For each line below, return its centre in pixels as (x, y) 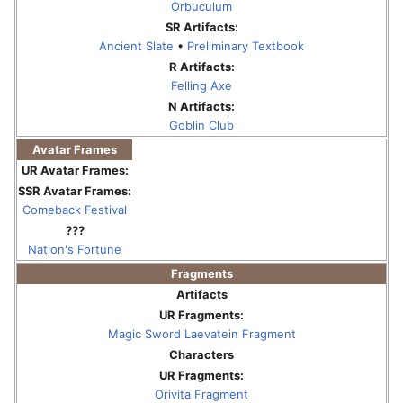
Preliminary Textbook (246, 45)
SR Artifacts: (201, 27)
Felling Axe (201, 85)
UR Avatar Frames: (75, 170)
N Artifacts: (201, 106)
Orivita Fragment (201, 394)
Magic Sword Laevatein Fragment (201, 333)
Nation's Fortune (75, 249)
